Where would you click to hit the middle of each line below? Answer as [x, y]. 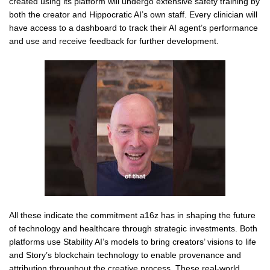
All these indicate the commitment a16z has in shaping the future [132, 215]
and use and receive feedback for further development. [114, 41]
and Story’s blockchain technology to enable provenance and [125, 255]
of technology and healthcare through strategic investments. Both [133, 228]
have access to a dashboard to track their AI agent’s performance [133, 27]
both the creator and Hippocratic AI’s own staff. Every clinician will [133, 14]
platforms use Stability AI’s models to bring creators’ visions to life [133, 241]
